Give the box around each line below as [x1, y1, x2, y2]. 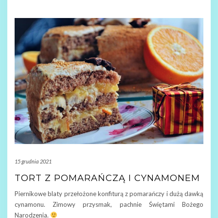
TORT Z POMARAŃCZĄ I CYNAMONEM [15, 172, 200, 183]
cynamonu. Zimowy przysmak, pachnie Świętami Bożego [15, 200, 203, 208]
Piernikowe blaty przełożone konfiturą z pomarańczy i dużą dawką [15, 189, 203, 198]
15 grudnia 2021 [15, 158, 52, 164]
